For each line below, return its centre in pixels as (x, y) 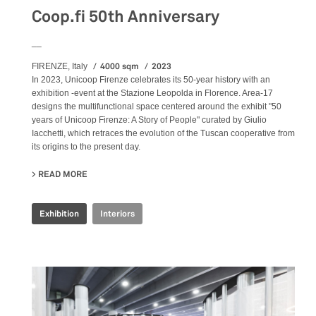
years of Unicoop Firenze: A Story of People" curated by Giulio (149, 120)
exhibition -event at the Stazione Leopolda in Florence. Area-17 (152, 93)
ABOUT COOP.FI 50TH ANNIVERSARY (160, 174)
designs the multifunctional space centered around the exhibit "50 (157, 106)
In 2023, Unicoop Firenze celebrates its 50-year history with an (151, 79)
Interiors (117, 213)
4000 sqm (121, 66)
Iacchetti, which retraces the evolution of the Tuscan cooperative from (163, 133)
